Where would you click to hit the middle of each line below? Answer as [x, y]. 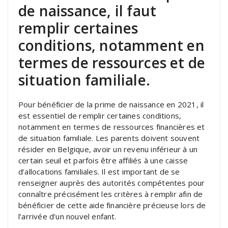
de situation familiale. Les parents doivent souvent [109, 138]
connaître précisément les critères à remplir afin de [111, 194]
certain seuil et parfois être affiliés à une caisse [103, 161]
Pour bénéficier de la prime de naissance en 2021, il [111, 105]
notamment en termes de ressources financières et [112, 127]
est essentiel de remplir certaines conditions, [100, 116]
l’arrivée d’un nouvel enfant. [67, 217]
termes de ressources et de [112, 63]
